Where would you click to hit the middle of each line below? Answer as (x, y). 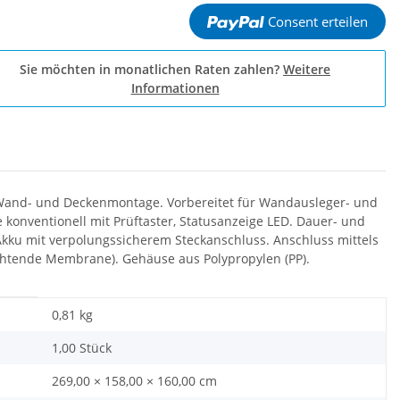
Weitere (307, 69)
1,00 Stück (82, 348)
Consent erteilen (317, 21)
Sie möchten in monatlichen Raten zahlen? (151, 69)
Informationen (175, 88)
